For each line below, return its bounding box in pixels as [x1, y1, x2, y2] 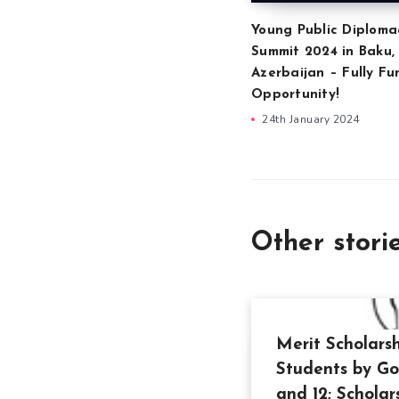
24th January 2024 [262, 111, 360, 126]
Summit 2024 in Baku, [251, 45, 395, 59]
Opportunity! [251, 87, 339, 102]
